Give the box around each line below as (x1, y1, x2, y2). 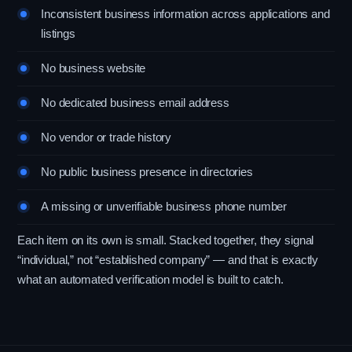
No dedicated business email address (41, 97, 229, 109)
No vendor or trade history (41, 131, 172, 144)
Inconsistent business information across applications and (41, 8, 330, 20)
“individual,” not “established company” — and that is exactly (17, 254, 319, 266)
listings (41, 27, 75, 40)
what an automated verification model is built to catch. (17, 273, 284, 286)
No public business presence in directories (41, 166, 253, 178)
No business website (41, 62, 146, 75)
